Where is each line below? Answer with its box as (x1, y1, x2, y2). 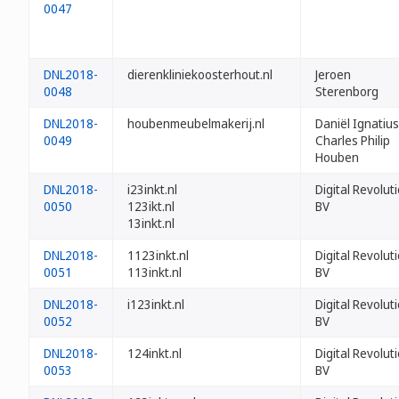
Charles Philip (315, 132, 390, 149)
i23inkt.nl (127, 181, 177, 198)
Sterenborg (315, 83, 379, 100)
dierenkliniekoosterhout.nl (127, 66, 273, 83)
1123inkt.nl (127, 247, 189, 264)
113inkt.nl (127, 264, 182, 281)
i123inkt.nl (127, 296, 184, 313)
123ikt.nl (127, 198, 175, 215)
